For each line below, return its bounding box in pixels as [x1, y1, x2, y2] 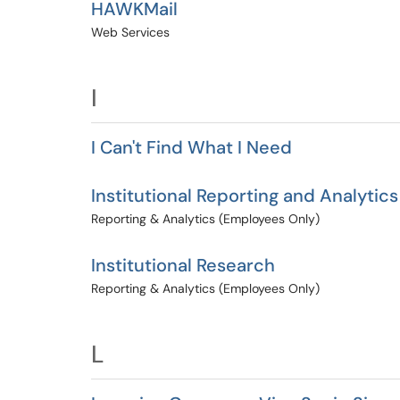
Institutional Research [91, 254, 275, 277]
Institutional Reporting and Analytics [91, 184, 398, 207]
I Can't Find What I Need [91, 136, 292, 159]
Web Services [91, 24, 170, 40]
